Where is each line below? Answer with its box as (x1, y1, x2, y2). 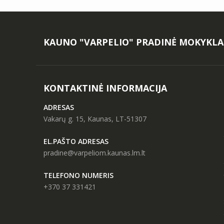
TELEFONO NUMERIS (43, 170, 113, 180)
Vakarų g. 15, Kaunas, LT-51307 (43, 114, 146, 123)
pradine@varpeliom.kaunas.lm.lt (43, 148, 145, 157)
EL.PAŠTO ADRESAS (43, 136, 108, 146)
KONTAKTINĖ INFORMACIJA (43, 82, 167, 94)
